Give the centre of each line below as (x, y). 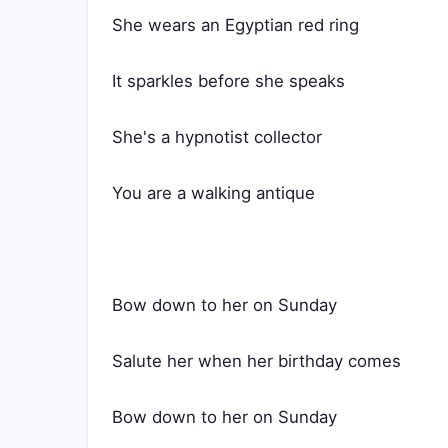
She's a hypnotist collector (217, 137)
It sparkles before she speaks (228, 81)
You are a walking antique (213, 193)
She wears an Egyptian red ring (235, 25)
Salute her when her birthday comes (256, 361)
